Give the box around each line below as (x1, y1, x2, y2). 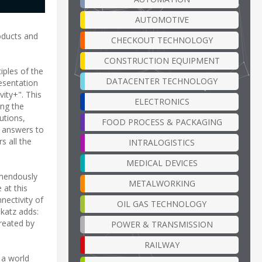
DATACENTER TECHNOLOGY (106, 75, 218, 87)
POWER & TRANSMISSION (111, 218, 213, 230)
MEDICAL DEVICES (126, 157, 198, 168)
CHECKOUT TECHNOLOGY (111, 34, 213, 46)
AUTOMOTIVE (135, 13, 189, 25)
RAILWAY (144, 239, 180, 250)
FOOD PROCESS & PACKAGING (101, 116, 222, 127)
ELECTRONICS (134, 95, 189, 107)
